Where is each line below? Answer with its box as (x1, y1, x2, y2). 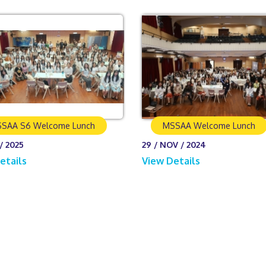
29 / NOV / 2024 (141, 140, 206, 150)
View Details (141, 155, 202, 167)
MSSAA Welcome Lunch (162, 121, 255, 131)
